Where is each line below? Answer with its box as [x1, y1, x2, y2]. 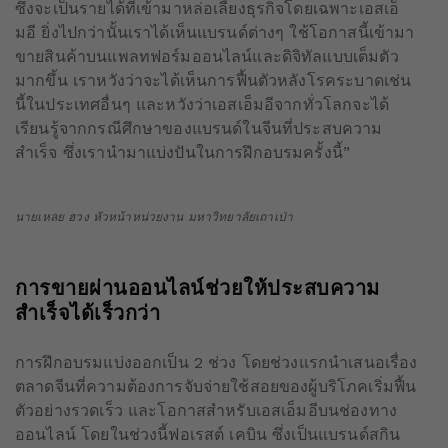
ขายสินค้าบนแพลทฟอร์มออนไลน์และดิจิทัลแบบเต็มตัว [15, 47, 399, 66]
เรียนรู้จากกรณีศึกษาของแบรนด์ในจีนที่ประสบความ [15, 119, 383, 138]
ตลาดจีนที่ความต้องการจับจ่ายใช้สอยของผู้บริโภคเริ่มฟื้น [15, 377, 417, 396]
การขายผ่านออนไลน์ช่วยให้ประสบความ [15, 276, 380, 300]
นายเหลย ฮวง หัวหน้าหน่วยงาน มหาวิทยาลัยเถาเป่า [15, 210, 293, 224]
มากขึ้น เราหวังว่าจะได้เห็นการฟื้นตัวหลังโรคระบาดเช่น [15, 71, 412, 90]
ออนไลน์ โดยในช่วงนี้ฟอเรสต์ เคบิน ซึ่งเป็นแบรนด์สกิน [15, 425, 401, 444]
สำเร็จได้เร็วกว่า [15, 301, 160, 325]
